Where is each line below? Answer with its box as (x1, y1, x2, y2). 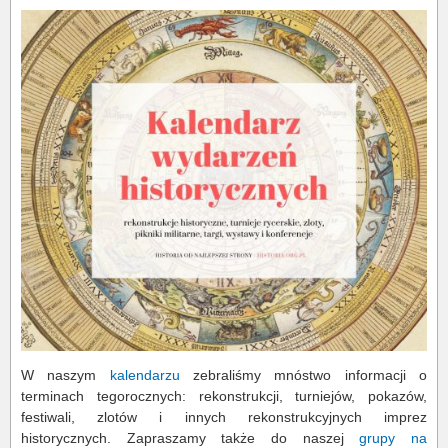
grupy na (359, 429, 428, 446)
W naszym (21, 366, 110, 383)
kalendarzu (109, 366, 180, 383)
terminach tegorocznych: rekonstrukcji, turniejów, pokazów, (21, 387, 427, 404)
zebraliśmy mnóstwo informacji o (179, 366, 428, 383)
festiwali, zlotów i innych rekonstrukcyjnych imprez (21, 408, 427, 425)
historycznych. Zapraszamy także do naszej (21, 429, 360, 446)
